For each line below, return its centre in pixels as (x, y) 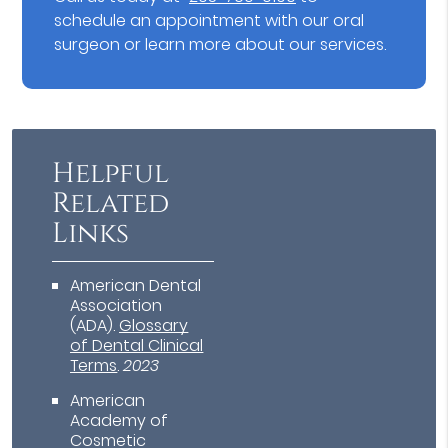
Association (116, 306)
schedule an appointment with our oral (209, 21)
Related (111, 204)
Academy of (119, 421)
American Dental (136, 286)
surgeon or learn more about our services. (220, 45)
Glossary (154, 326)
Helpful (111, 174)
